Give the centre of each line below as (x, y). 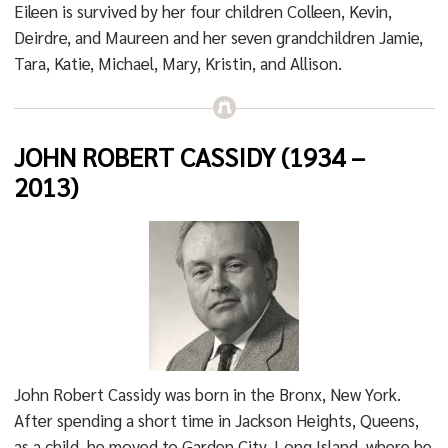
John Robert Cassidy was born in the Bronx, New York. (207, 394)
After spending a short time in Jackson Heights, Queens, (216, 420)
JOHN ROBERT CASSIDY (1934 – (189, 156)
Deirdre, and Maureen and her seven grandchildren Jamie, (218, 37)
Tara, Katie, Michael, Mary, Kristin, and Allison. (177, 63)
